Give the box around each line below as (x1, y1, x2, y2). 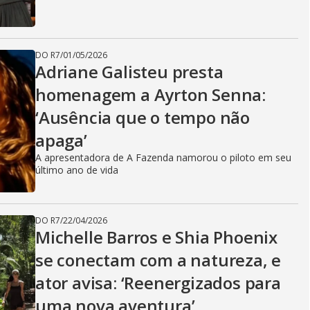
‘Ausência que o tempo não (35, 106, 250, 129)
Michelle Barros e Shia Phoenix (35, 226, 277, 248)
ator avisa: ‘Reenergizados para (35, 271, 281, 294)
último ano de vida (35, 163, 118, 176)
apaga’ (35, 129, 87, 152)
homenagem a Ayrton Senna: (35, 83, 266, 106)
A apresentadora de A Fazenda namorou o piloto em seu (35, 151, 291, 164)
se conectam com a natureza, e (35, 248, 282, 271)
